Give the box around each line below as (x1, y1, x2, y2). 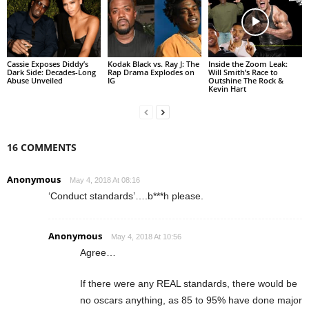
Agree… (80, 246, 116, 258)
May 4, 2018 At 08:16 (70, 175, 140, 184)
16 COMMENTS (7, 140, 77, 154)
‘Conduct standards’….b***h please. (48, 190, 203, 201)
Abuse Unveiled (7, 74, 63, 86)
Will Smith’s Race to (208, 66, 278, 77)
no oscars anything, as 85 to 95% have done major (80, 294, 302, 306)
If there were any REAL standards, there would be (80, 277, 297, 289)
